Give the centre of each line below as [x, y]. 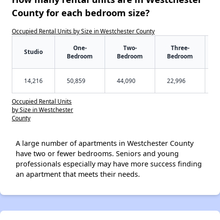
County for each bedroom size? [81, 12]
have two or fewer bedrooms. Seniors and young [97, 153]
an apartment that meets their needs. [78, 174]
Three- [180, 47]
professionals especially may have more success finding [109, 164]
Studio [33, 51]
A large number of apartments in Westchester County [105, 143]
